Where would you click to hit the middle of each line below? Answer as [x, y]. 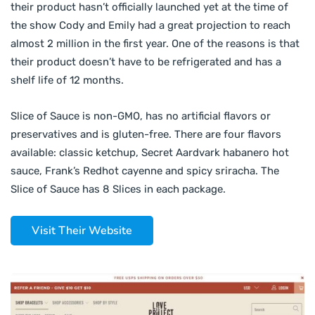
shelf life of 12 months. [67, 80]
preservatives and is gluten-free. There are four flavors [146, 134]
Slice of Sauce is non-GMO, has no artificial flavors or [141, 116]
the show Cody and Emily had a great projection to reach [150, 25]
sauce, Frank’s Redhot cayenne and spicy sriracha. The [145, 171]
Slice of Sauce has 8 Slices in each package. [118, 189]
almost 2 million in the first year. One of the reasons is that [155, 43]
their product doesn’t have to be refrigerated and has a [146, 62]
